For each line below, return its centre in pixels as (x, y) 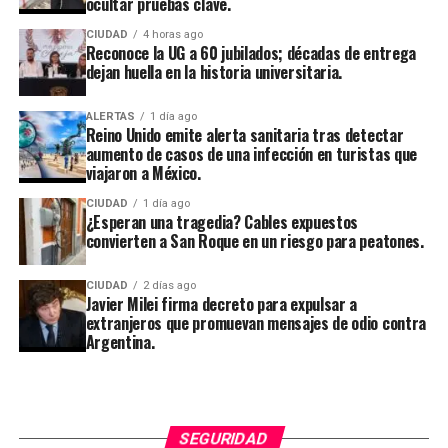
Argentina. (120, 342)
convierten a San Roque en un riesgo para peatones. (254, 241)
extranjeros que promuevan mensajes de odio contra (255, 323)
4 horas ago (172, 35)
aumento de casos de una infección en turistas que (251, 154)
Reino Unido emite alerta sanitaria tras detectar (244, 135)
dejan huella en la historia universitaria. (214, 72)
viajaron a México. (143, 173)
